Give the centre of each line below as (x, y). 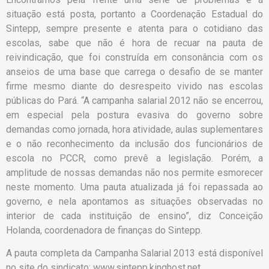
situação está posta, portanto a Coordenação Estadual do (134, 14)
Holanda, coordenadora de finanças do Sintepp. (104, 230)
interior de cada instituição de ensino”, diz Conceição (134, 216)
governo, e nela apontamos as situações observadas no (134, 201)
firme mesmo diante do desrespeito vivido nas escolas (134, 86)
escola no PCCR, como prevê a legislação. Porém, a (134, 158)
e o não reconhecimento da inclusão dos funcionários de (134, 144)
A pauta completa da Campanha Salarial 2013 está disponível (134, 253)
